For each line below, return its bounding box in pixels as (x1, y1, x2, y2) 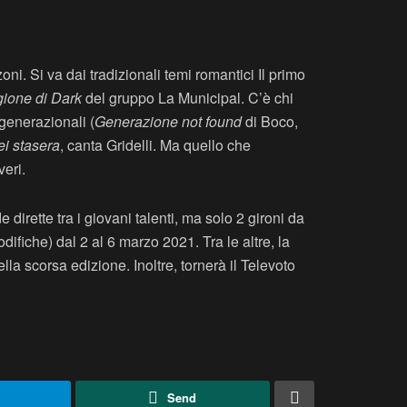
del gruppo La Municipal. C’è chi (82, 86, 293, 108)
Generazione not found (94, 110, 242, 132)
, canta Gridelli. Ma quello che (60, 134, 251, 155)
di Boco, (242, 110, 298, 132)
